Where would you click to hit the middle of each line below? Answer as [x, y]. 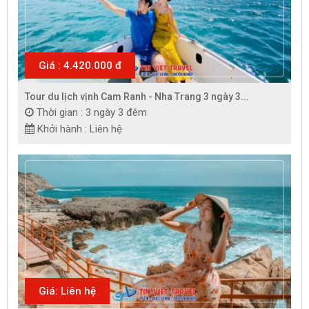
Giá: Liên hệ [67, 291]
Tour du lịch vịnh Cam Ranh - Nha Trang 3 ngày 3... [137, 96]
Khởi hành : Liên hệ [80, 129]
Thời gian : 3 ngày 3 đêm [92, 112]
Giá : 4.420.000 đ [80, 65]
